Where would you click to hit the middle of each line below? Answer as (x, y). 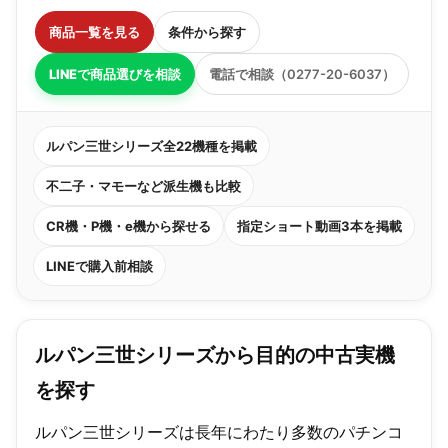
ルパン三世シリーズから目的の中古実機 (215, 354)
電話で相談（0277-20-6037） (302, 73)
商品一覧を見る (94, 31)
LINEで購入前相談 (99, 265)
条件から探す (207, 31)
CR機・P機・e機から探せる (128, 225)
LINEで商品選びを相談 (115, 73)
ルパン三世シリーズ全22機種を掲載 (151, 145)
